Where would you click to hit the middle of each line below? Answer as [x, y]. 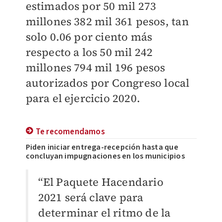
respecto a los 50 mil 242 [89, 52]
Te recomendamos [70, 132]
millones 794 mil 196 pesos [95, 67]
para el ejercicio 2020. [83, 98]
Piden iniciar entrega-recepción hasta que [102, 147]
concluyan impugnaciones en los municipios [105, 156]
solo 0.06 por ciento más [89, 37]
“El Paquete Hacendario [101, 182]
